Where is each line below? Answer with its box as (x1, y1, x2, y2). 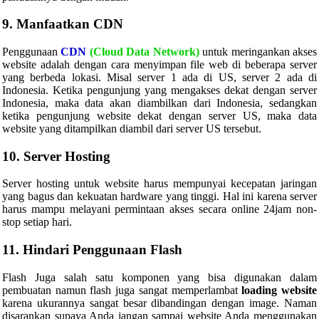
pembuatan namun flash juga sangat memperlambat (2, 283, 242, 296)
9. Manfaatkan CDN (2, 16, 123, 32)
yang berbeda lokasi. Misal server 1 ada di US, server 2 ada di (2, 70, 317, 83)
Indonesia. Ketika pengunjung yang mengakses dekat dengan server (2, 83, 317, 96)
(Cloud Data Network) (86, 45, 199, 58)
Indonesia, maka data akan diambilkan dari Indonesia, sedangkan (2, 96, 317, 109)
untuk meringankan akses (199, 45, 318, 58)
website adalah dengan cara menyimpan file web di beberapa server (2, 58, 317, 70)
